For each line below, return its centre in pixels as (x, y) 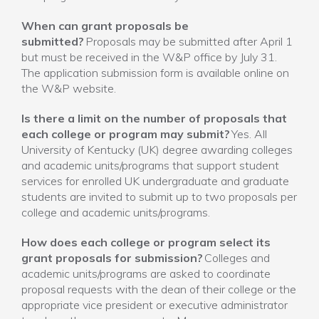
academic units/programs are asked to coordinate (146, 273)
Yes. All (249, 134)
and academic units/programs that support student (150, 165)
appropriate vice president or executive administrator (155, 305)
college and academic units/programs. (116, 212)
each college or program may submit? (126, 134)
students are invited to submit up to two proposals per (159, 197)
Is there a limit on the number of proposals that (154, 118)
